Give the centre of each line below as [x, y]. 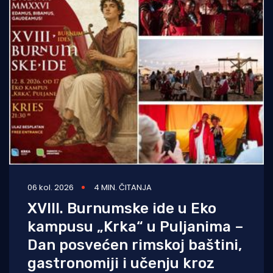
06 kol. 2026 [51, 188]
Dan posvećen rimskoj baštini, [135, 245]
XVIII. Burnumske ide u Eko [122, 209]
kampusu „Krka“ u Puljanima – [136, 227]
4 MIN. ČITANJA [123, 188]
